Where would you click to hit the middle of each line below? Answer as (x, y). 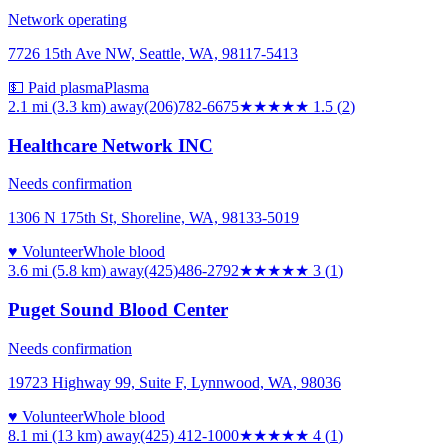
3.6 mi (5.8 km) (57, 271)
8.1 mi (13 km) (55, 435)
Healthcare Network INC (110, 145)
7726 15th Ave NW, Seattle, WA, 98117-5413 (153, 53)
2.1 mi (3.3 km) (57, 106)
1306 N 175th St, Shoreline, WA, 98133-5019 (153, 218)
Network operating (67, 19)
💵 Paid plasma (56, 87)
